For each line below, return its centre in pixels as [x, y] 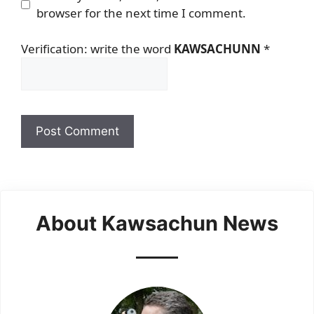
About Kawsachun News [157, 224]
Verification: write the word [97, 48]
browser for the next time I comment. [141, 13]
